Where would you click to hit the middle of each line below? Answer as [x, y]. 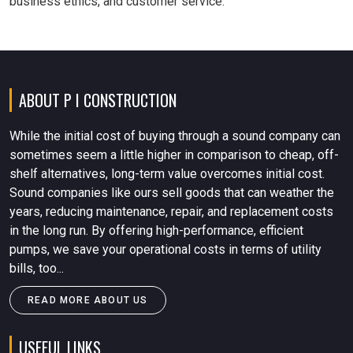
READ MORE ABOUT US [88, 300]
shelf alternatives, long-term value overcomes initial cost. [167, 174]
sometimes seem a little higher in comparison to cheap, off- [174, 155]
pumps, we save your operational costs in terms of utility [165, 249]
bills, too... [37, 268]
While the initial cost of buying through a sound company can [175, 136]
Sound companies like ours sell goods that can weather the [172, 193]
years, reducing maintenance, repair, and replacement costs [171, 212]
